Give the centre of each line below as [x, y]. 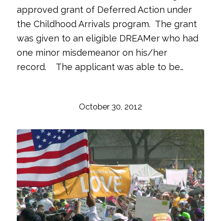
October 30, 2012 [110, 107]
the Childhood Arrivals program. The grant [107, 24]
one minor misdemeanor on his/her [92, 52]
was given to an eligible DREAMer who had [107, 38]
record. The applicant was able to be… [100, 67]
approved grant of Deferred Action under [104, 9]
